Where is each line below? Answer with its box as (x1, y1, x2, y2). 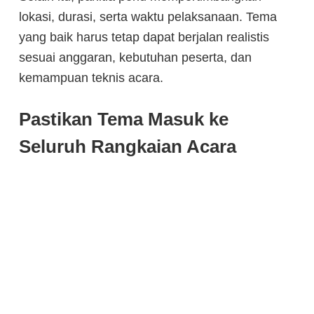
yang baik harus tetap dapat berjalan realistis (19, 29, 269, 44)
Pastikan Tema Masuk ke (19, 108, 228, 130)
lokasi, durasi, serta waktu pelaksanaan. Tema (19, 9, 277, 24)
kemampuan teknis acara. (19, 70, 163, 85)
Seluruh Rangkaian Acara (19, 135, 236, 157)
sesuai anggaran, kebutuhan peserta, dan (19, 50, 252, 64)
